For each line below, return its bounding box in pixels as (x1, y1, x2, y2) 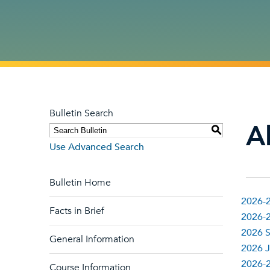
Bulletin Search (49, 107, 113, 120)
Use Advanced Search (49, 140, 144, 154)
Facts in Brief (49, 204, 104, 218)
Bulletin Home (49, 176, 111, 189)
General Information (49, 233, 134, 246)
